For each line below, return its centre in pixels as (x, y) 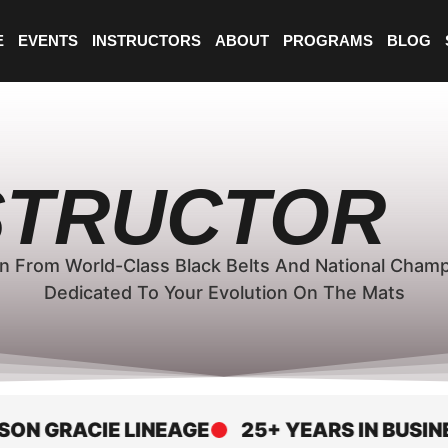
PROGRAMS (328, 40)
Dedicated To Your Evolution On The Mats (224, 292)
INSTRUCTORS (146, 40)
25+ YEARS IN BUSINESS (315, 430)
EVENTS (48, 40)
